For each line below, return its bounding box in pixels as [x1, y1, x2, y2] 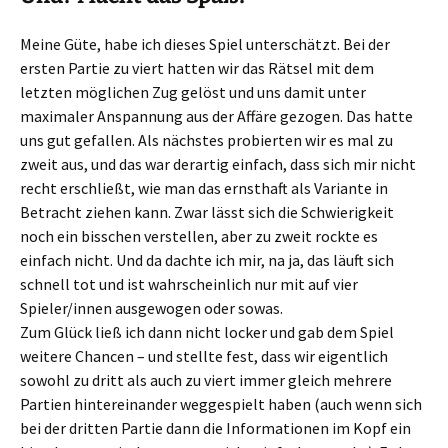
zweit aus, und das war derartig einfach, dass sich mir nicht [20, 154, 416, 174]
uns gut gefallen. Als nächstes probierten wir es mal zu [20, 130, 393, 150]
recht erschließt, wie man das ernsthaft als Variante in [20, 178, 388, 198]
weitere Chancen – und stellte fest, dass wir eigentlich [20, 346, 388, 366]
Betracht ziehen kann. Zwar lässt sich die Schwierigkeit [20, 202, 394, 222]
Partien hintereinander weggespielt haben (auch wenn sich [20, 394, 422, 414]
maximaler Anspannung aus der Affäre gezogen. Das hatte [20, 106, 413, 126]
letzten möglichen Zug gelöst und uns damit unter [20, 82, 366, 102]
